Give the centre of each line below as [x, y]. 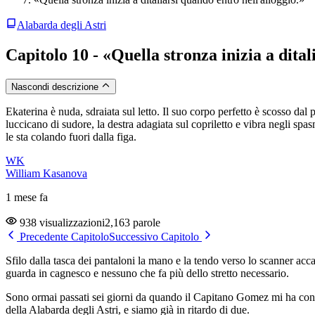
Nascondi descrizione [56, 87]
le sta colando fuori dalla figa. [71, 137]
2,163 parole [133, 223]
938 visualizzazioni [61, 223]
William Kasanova [46, 174]
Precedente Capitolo [63, 237]
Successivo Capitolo [155, 237]
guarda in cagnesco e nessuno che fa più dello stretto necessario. [147, 274]
